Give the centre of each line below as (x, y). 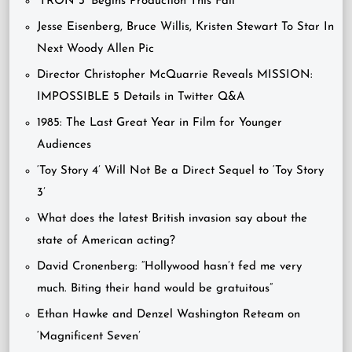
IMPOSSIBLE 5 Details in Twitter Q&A (141, 97)
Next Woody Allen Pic (95, 49)
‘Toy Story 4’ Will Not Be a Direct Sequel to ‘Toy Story (180, 171)
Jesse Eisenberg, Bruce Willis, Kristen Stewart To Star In (185, 27)
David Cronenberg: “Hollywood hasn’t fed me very (169, 267)
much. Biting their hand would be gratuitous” (155, 289)
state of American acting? (106, 241)
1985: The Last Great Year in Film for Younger (159, 123)
